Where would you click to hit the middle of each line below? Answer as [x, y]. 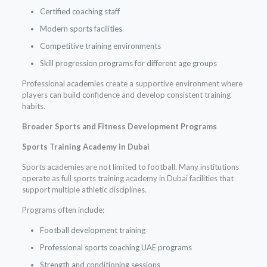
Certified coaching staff [80, 12]
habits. [33, 106]
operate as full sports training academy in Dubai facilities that [128, 178]
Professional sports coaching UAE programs [116, 248]
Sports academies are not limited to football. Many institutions [130, 167]
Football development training [92, 230]
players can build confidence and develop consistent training [126, 95]
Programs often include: [63, 210]
